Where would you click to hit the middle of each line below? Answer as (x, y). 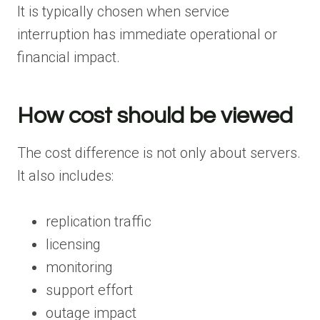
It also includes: (65, 175)
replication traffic (99, 221)
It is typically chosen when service (123, 11)
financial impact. (69, 57)
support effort (89, 290)
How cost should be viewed (155, 116)
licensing (73, 244)
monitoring (79, 267)
